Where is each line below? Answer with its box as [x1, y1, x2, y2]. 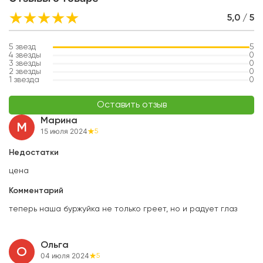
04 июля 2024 [41, 251, 89, 261]
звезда [14, 76, 39, 85]
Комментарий [9, 187, 63, 195]
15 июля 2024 [41, 127, 87, 136]
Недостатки [9, 149, 59, 157]
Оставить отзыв [96, 100, 167, 110]
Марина [41, 116, 77, 126]
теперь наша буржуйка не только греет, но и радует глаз [9, 205, 237, 214]
